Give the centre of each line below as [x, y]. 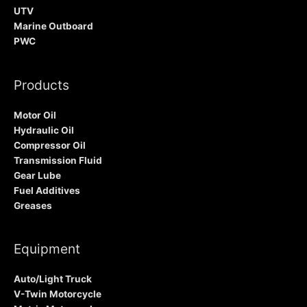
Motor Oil [35, 115]
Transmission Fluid [58, 160]
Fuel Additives [47, 190]
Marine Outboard [53, 26]
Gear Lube [37, 175]
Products [41, 85]
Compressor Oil [50, 145]
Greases [33, 205]
